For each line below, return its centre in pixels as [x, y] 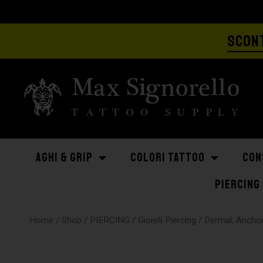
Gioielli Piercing [167, 220]
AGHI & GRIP [64, 158]
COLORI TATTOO [168, 158]
